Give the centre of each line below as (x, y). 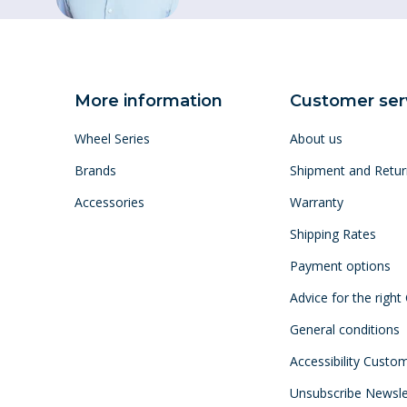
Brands (95, 170)
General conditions (344, 329)
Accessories (109, 202)
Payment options (340, 266)
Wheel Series (112, 139)
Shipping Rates (333, 234)
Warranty (316, 202)
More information (149, 101)
